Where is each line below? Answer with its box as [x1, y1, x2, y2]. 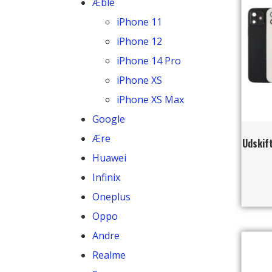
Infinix [92, 170, 120, 184]
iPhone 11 [117, 15, 162, 29]
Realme [92, 248, 126, 262]
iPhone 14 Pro [117, 53, 181, 67]
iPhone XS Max [117, 92, 184, 106]
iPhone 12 [117, 34, 162, 48]
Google [92, 112, 125, 126]
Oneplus [92, 189, 131, 203]
